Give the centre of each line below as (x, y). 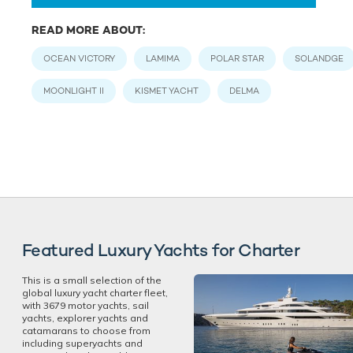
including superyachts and (82, 344)
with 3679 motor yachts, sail (85, 306)
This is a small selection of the (92, 281)
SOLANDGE (319, 58)
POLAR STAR (237, 58)
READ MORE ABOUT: (88, 30)
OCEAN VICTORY (79, 58)
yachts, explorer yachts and (85, 318)
